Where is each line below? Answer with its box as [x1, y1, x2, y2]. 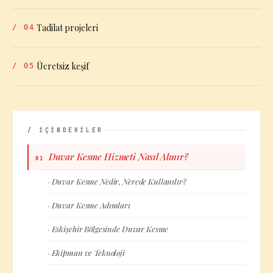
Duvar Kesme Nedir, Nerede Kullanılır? [51, 176, 186, 186]
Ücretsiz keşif [37, 60, 89, 72]
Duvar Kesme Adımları [51, 200, 130, 210]
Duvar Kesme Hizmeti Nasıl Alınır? [48, 151, 188, 163]
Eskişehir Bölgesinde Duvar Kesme [51, 224, 169, 234]
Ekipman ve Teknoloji [51, 247, 125, 258]
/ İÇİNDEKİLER [27, 126, 104, 134]
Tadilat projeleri [37, 22, 98, 34]
